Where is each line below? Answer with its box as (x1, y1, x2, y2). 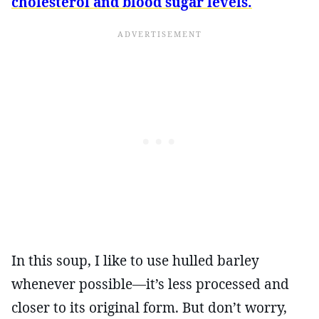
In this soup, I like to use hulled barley (11, 251, 259, 270)
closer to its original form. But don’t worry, (11, 298, 287, 317)
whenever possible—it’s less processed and (11, 274, 289, 293)
